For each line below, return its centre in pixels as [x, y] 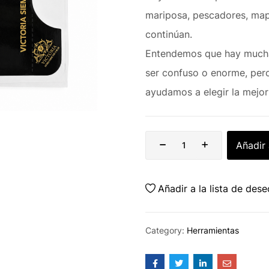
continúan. [169, 34]
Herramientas [213, 230]
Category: [166, 230]
